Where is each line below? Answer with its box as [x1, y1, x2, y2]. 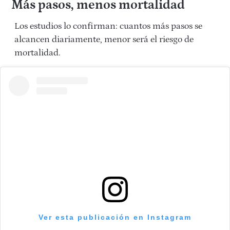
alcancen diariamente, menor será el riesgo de [14, 34, 194, 45]
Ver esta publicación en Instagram [39, 213, 191, 222]
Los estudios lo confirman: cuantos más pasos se [14, 21, 202, 32]
